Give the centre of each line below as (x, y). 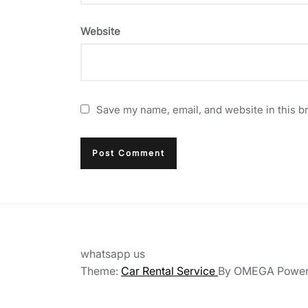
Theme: (101, 271)
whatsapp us (113, 253)
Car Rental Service (169, 271)
